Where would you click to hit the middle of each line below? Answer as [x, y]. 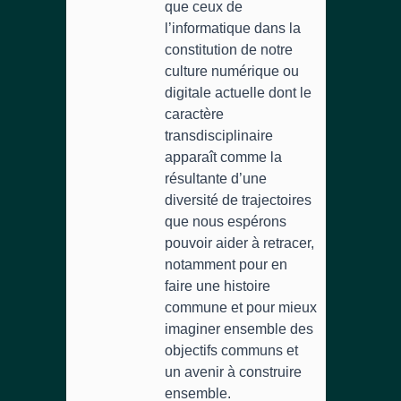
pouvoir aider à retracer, [239, 243]
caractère [194, 114]
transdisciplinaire [219, 136]
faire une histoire [218, 286]
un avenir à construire [233, 372]
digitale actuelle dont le [238, 93]
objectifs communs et [231, 350]
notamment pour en [226, 264]
